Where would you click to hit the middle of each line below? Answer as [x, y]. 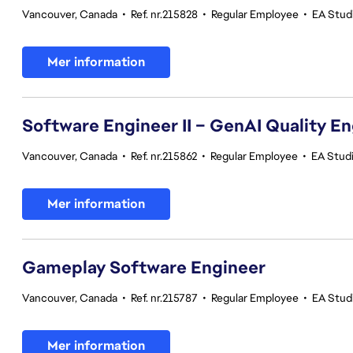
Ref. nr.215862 [164, 156]
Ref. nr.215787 [164, 298]
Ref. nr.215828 [164, 14]
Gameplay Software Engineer [144, 268]
